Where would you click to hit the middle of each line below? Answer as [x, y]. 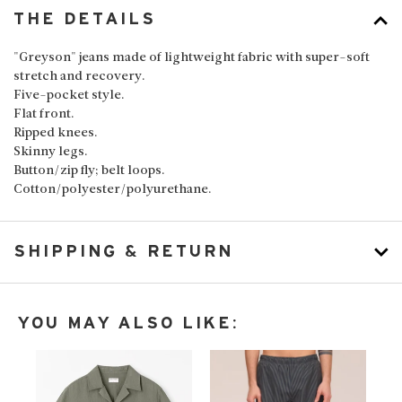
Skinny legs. [51, 153]
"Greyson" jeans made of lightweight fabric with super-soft [192, 58]
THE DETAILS [85, 20]
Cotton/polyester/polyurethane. [113, 190]
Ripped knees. [56, 134]
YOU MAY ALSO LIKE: [129, 324]
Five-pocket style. [69, 96]
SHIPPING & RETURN [123, 252]
